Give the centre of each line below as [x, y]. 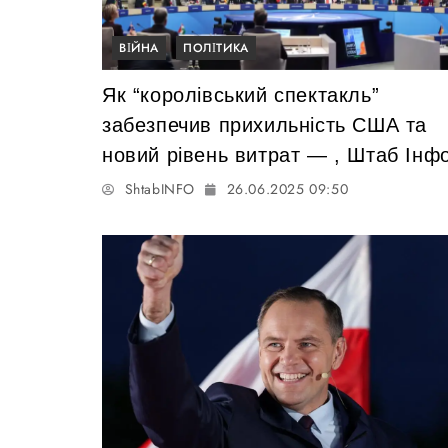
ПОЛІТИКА [216, 47]
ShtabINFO [160, 188]
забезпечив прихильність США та [265, 124]
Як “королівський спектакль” [241, 94]
